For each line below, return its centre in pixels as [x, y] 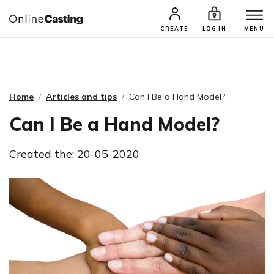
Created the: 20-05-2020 [74, 154]
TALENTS [197, 23]
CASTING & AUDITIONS [110, 23]
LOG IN [214, 28]
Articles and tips [81, 97]
